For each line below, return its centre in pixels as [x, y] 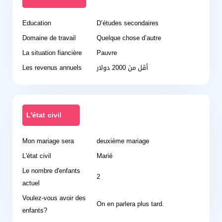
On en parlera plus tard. [130, 204]
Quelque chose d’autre [129, 38]
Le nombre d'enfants [51, 171]
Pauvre [107, 53]
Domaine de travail [49, 38]
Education [37, 23]
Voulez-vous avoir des [54, 198]
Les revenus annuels [52, 68]
